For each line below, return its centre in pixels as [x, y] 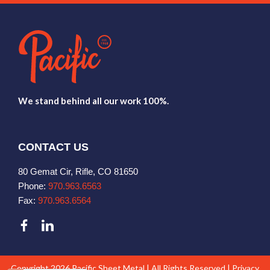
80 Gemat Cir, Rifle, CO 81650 [78, 172]
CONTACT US [53, 147]
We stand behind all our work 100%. [93, 101]
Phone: [33, 186]
